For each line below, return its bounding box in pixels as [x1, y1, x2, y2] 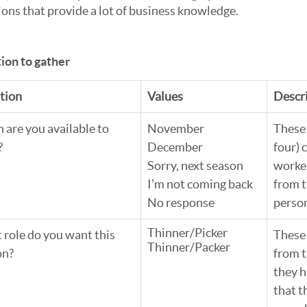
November [147, 121, 204, 136]
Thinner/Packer [147, 240, 230, 254]
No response [147, 195, 214, 210]
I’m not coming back [147, 177, 253, 191]
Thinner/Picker [147, 225, 228, 240]
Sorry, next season [147, 158, 243, 173]
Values [147, 89, 183, 103]
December [147, 140, 203, 154]
